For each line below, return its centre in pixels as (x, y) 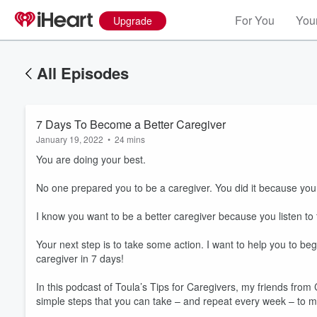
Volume (267, 288)
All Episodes (83, 73)
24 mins (130, 139)
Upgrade (133, 21)
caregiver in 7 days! (80, 258)
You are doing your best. (91, 159)
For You (255, 20)
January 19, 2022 (70, 139)
